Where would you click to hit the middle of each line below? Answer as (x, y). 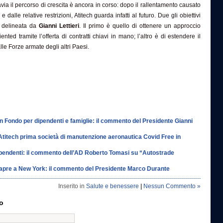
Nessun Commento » (172, 186)
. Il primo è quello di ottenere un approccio (140, 26)
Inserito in (72, 186)
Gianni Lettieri (59, 26)
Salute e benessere (112, 186)
